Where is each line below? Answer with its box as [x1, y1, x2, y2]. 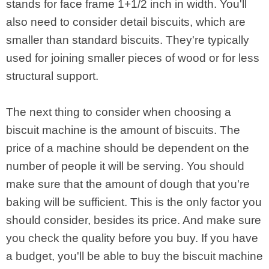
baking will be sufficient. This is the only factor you [6, 196, 262, 208]
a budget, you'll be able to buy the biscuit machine [6, 250, 263, 262]
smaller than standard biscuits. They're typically [6, 34, 249, 46]
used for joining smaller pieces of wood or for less [6, 52, 259, 64]
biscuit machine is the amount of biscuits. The [6, 124, 240, 136]
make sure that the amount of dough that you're [6, 178, 250, 190]
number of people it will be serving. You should [6, 160, 244, 172]
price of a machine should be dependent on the [6, 142, 249, 154]
